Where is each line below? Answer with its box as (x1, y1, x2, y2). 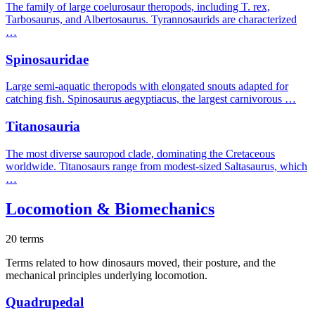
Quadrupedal (6, 295, 84, 310)
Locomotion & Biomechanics (6, 199, 214, 218)
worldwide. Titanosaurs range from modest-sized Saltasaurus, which (6, 160, 307, 172)
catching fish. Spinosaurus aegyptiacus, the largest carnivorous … (6, 93, 296, 105)
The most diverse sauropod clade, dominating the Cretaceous (6, 147, 275, 160)
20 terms (6, 232, 44, 245)
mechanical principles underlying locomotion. (6, 269, 207, 281)
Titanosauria (6, 119, 80, 134)
